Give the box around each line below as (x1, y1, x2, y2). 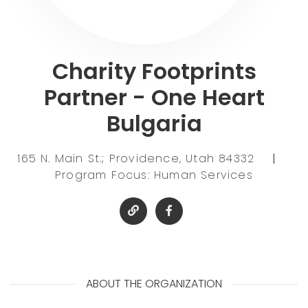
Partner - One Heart (43, 81, 265, 113)
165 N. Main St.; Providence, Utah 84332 (17, 150, 259, 166)
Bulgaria (106, 107, 202, 139)
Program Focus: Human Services (55, 166, 253, 183)
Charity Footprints (52, 55, 256, 87)
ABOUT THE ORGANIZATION (86, 276, 222, 291)
